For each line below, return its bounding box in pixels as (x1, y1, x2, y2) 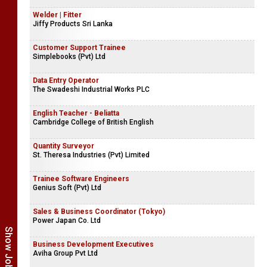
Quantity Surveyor (33, 142, 94, 150)
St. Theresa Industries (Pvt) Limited (33, 151, 150, 159)
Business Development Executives (33, 240, 154, 249)
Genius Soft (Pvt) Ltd (33, 184, 101, 192)
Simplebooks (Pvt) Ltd (33, 52, 105, 61)
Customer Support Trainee (33, 44, 126, 52)
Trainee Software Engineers (33, 175, 129, 183)
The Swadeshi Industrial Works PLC (33, 85, 150, 94)
